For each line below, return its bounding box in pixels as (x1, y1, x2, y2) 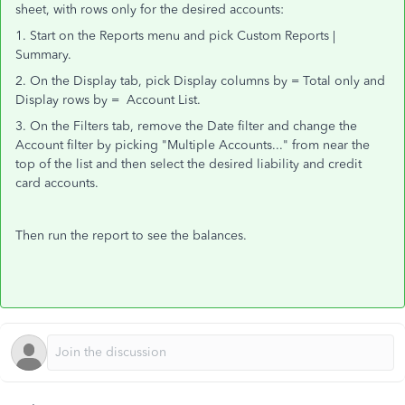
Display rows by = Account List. (15, 92, 201, 108)
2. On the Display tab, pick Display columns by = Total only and (15, 73, 385, 89)
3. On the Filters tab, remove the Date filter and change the (15, 118, 357, 134)
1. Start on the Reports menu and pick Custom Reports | (15, 28, 335, 43)
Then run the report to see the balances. (15, 228, 247, 243)
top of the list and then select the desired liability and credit (15, 156, 362, 172)
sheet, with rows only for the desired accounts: (15, 2, 284, 17)
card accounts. (15, 175, 99, 191)
